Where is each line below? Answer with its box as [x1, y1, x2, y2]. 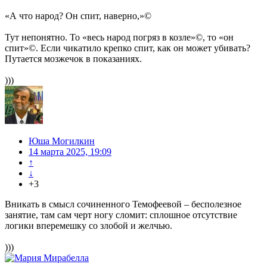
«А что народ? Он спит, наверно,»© [5, 11, 151, 21]
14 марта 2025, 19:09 [29, 147, 111, 157]
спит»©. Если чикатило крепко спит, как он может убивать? [5, 43, 250, 54]
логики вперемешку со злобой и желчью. [5, 221, 172, 231]
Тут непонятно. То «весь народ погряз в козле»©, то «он [5, 32, 234, 43]
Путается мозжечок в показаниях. [5, 54, 142, 64]
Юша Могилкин [29, 136, 95, 147]
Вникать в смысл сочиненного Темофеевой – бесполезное [5, 199, 241, 210]
